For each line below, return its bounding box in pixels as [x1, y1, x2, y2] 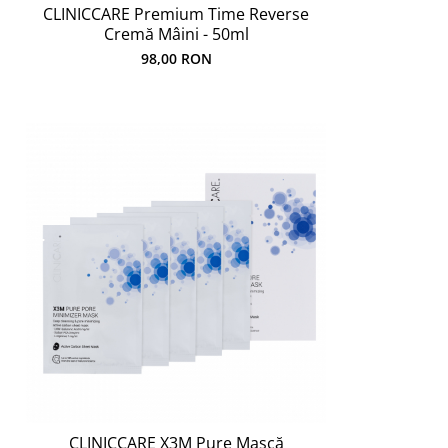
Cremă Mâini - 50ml [103, 23, 249, 45]
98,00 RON [140, 49, 212, 68]
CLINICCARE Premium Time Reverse [43, 3, 309, 25]
